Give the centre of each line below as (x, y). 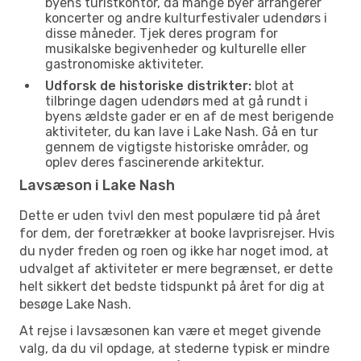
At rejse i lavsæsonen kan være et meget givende (170, 330)
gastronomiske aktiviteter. (124, 64)
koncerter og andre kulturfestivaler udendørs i (186, 18)
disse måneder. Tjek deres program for (162, 33)
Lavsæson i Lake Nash (97, 185)
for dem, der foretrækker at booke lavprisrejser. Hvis (177, 233)
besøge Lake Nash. (75, 304)
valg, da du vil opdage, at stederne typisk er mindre (174, 348)
